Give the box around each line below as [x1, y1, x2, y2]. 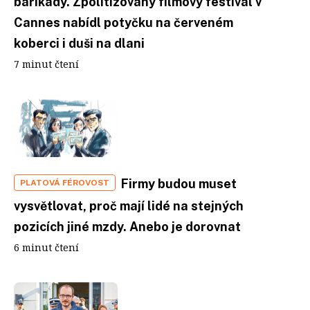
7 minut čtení [14, 57, 79, 71]
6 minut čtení [14, 241, 79, 254]
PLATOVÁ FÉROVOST [20, 178, 109, 188]
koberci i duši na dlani [14, 35, 145, 51]
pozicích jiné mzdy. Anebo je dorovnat [14, 219, 241, 234]
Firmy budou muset [121, 176, 237, 191]
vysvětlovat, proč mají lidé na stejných [14, 199, 244, 213]
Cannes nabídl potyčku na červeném [14, 15, 233, 30]
